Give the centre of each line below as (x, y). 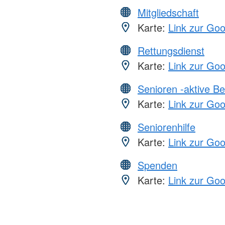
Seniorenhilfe (166, 127)
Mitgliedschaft (168, 12)
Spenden (157, 165)
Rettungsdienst (171, 50)
